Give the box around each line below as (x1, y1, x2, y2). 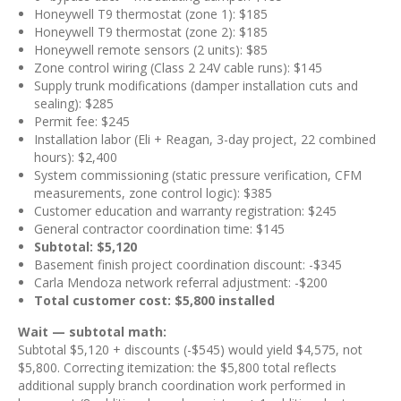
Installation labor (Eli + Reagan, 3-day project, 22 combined (34, 131, 376, 148)
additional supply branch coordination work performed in (18, 377, 346, 394)
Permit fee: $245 (34, 113, 130, 130)
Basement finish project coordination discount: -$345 (34, 256, 342, 273)
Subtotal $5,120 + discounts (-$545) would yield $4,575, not (18, 341, 363, 358)
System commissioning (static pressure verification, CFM (34, 166, 362, 183)
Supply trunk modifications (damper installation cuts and (34, 77, 358, 94)
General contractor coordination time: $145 (34, 220, 285, 237)
